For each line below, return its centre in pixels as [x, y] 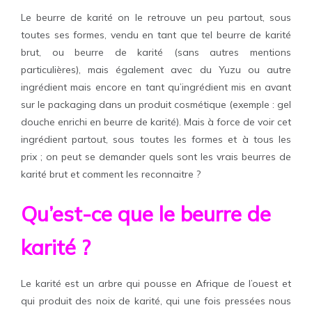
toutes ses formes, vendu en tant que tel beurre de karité [156, 35]
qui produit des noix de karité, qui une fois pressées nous [156, 301]
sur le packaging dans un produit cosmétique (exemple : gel [156, 104]
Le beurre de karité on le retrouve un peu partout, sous [156, 17]
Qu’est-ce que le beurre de [146, 214]
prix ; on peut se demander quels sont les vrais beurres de [156, 157]
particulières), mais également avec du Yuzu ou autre [156, 70]
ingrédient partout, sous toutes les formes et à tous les [156, 139]
